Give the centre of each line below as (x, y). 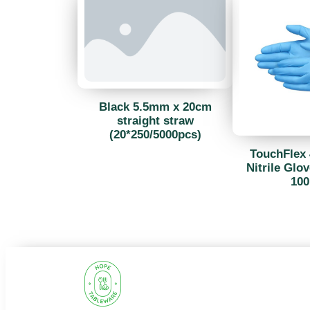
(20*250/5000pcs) (155, 134)
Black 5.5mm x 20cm (155, 107)
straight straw (155, 120)
